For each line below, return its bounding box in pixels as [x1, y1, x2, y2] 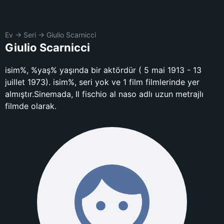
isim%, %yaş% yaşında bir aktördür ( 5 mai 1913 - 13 [5, 65, 201, 75]
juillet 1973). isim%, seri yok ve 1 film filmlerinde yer [5, 77, 199, 87]
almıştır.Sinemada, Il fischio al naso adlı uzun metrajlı [5, 89, 203, 99]
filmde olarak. [5, 101, 56, 111]
